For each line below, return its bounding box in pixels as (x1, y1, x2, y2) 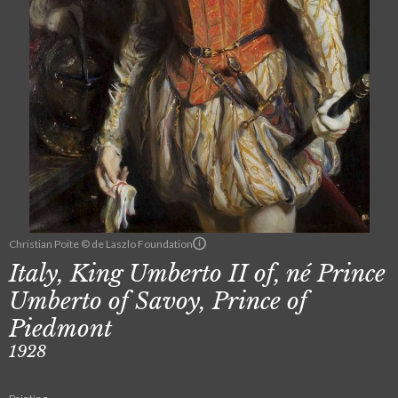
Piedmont (9, 314, 112, 343)
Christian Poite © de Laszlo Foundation (9, 236, 193, 251)
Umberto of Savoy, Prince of (9, 287, 307, 315)
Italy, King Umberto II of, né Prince (9, 259, 386, 288)
